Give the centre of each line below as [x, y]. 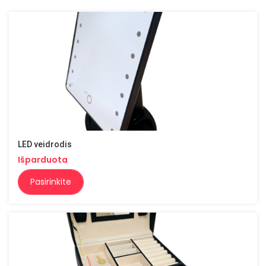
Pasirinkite [51, 182]
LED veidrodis [45, 145]
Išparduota [43, 160]
